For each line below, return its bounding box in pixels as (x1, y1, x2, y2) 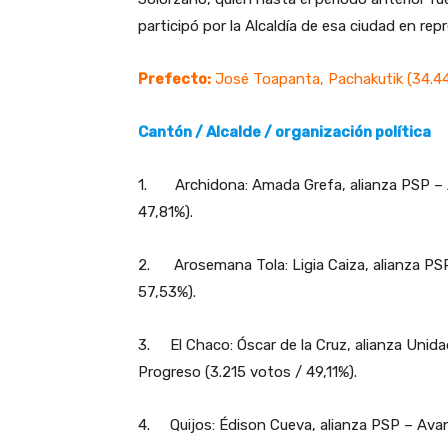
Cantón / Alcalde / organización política (138, 123, 431, 142)
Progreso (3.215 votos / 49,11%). (138, 363, 357, 382)
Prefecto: (138, 70, 211, 89)
